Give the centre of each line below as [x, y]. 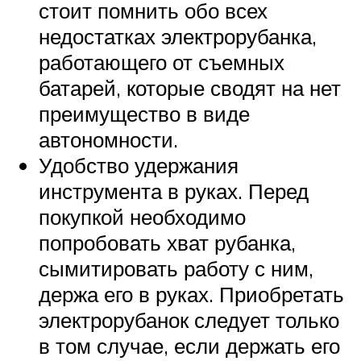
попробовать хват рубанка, [167, 242]
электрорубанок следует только [189, 320]
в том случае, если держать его [189, 345]
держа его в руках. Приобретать [191, 294]
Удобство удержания [139, 165]
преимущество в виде [144, 113]
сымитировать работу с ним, [176, 268]
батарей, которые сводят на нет [190, 87]
